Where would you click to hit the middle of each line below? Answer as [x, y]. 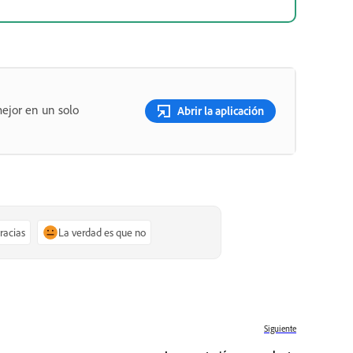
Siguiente [280, 328]
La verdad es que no [102, 232]
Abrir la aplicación [221, 110]
